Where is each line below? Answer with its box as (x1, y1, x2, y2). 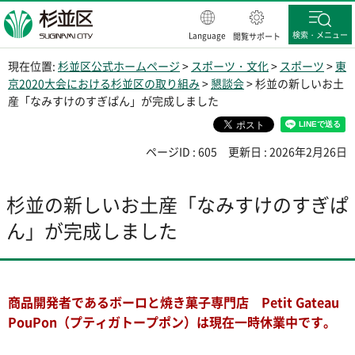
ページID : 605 (146, 143, 217, 160)
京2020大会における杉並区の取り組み (8, 75, 200, 91)
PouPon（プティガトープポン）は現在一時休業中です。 (8, 312, 336, 332)
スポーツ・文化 (191, 58, 269, 74)
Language (189, 29, 226, 41)
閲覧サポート (233, 30, 281, 42)
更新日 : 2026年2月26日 (228, 143, 347, 160)
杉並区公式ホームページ (58, 58, 180, 74)
